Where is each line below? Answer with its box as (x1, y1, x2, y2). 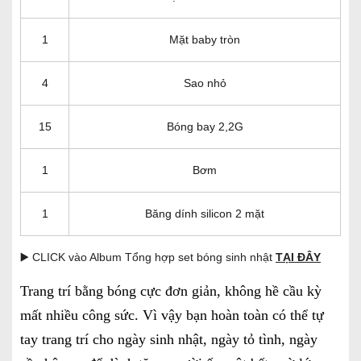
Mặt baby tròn (169, 32, 240, 46)
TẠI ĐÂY (276, 250, 321, 263)
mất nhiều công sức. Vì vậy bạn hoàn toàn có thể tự (20, 306, 324, 323)
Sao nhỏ (183, 76, 226, 89)
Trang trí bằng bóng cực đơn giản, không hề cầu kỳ (20, 282, 322, 299)
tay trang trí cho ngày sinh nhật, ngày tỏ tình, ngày (20, 330, 317, 347)
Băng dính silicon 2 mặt (145, 206, 264, 220)
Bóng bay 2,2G (166, 119, 243, 133)
